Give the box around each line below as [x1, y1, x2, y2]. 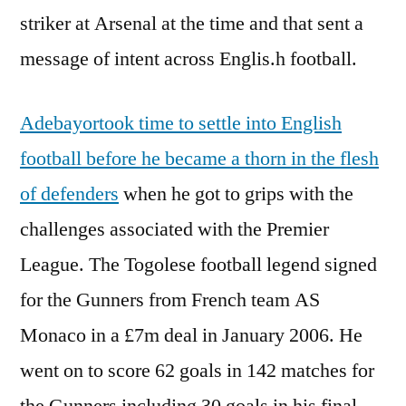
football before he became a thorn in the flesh [20, 145, 379, 171]
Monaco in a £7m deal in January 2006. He [20, 322, 362, 348]
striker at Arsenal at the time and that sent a [20, 10, 363, 36]
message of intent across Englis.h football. [20, 45, 357, 72]
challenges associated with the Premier [20, 216, 329, 242]
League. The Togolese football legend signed [20, 251, 377, 277]
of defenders [20, 180, 119, 207]
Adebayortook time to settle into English [20, 110, 342, 136]
